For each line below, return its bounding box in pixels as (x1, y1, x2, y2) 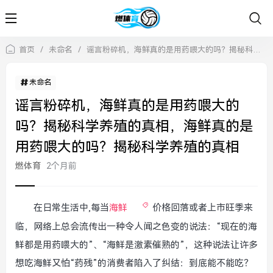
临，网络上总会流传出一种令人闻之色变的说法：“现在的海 (15, 221, 257, 232)
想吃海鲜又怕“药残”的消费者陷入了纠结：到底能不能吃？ (15, 258, 253, 269)
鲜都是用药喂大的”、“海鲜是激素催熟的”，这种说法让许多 (15, 239, 258, 250)
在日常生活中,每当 (34, 202, 109, 213)
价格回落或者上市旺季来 (152, 202, 253, 213)
